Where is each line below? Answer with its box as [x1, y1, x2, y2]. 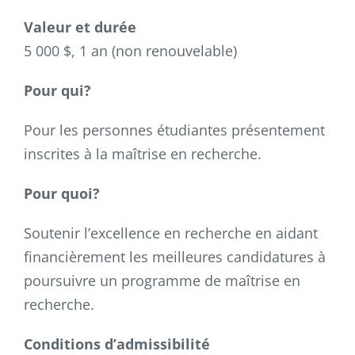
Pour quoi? [24, 184, 100, 203]
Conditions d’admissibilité [24, 334, 210, 353]
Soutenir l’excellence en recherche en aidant [24, 223, 318, 242]
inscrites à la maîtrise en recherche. [24, 144, 261, 163]
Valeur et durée [24, 17, 136, 36]
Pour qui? [24, 81, 91, 100]
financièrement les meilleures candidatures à [24, 247, 326, 266]
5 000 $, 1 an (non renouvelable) [24, 41, 237, 60]
